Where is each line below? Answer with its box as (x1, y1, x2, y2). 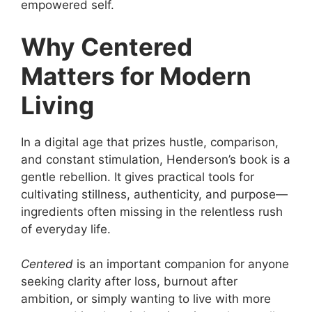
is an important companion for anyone (73, 257, 289, 271)
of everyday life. (21, 221, 111, 236)
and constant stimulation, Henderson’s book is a (21, 152, 290, 166)
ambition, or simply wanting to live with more (21, 292, 271, 306)
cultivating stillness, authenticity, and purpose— (21, 187, 288, 201)
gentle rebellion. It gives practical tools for (21, 169, 254, 184)
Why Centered (21, 31, 192, 61)
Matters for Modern (21, 61, 251, 91)
